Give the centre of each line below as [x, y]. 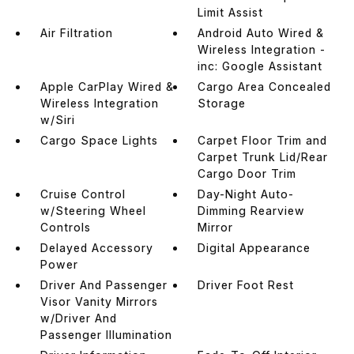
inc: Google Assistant [260, 66]
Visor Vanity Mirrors [99, 301]
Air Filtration [76, 32]
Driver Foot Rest [246, 284]
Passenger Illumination [106, 334]
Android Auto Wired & [261, 32]
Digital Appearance [254, 247]
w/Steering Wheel [93, 210]
